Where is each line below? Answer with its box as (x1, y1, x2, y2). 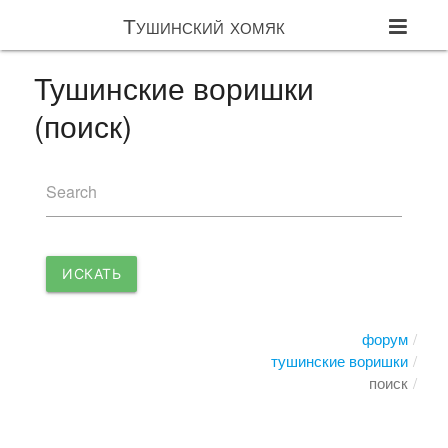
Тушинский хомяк (122, 10, 285, 40)
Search (46, 180, 98, 203)
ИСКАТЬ (62, 265, 122, 282)
